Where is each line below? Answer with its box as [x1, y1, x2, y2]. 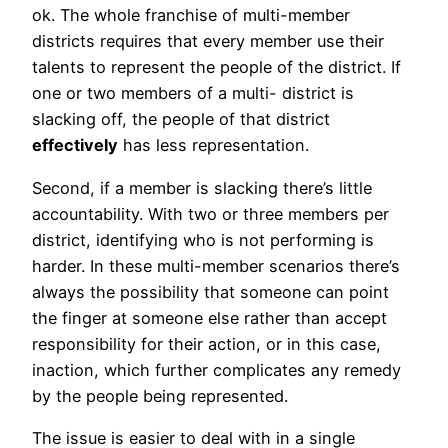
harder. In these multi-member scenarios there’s [32, 255, 400, 276]
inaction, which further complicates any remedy [32, 359, 401, 380]
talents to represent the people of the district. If [32, 57, 401, 78]
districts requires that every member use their [32, 31, 384, 52]
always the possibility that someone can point [32, 281, 389, 302]
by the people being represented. [32, 385, 288, 406]
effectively [32, 135, 118, 156]
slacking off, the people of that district [32, 109, 330, 130]
